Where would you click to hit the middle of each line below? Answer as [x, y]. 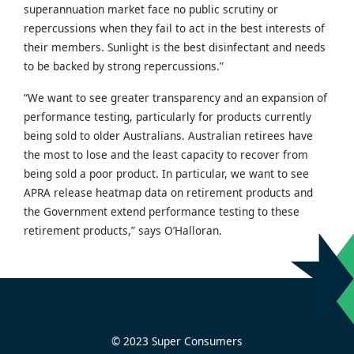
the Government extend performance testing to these [162, 211]
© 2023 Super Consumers [177, 341]
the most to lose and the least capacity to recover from [166, 154]
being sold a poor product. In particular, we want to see [166, 173]
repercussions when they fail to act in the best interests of [174, 28]
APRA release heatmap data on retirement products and [168, 192]
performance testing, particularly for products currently [168, 116]
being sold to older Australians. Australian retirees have [168, 135]
